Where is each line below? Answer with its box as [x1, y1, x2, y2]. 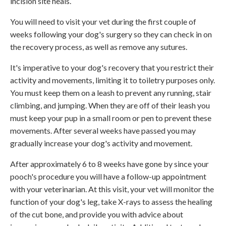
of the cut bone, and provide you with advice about [10, 209, 183, 219]
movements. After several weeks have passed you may [10, 125, 196, 135]
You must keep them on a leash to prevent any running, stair [10, 87, 211, 97]
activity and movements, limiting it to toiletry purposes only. [10, 75, 215, 85]
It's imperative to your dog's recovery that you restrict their [10, 62, 214, 72]
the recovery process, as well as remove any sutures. [10, 41, 189, 51]
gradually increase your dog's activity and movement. [10, 138, 192, 148]
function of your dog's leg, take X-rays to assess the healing [10, 196, 212, 206]
